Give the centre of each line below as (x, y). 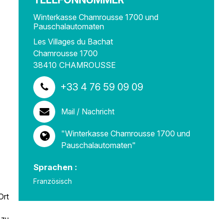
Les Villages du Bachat (73, 42)
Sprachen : (55, 167)
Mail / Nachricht (88, 112)
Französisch (53, 181)
